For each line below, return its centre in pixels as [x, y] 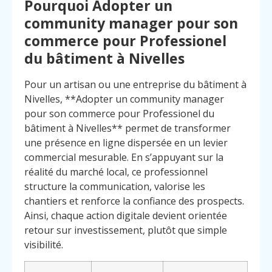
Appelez [193, 245]
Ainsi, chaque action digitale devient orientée [126, 216]
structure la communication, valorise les [115, 187]
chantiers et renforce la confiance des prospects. [134, 201]
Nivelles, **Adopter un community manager [124, 99]
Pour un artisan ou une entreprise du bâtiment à [135, 85]
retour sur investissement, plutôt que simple [126, 230]
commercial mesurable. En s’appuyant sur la [124, 158]
